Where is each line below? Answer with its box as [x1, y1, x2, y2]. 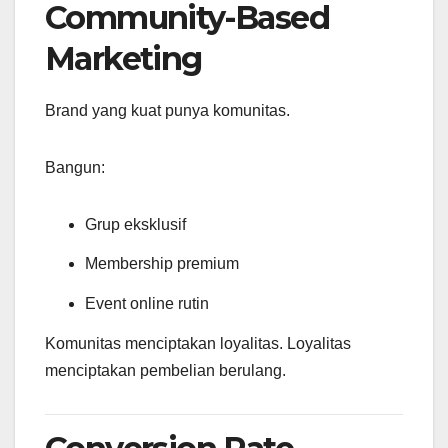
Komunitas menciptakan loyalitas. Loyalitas [45, 334, 351, 352]
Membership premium [85, 255, 239, 273]
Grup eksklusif [85, 215, 186, 233]
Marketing [45, 38, 202, 78]
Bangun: [45, 158, 105, 176]
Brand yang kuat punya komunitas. [45, 101, 290, 119]
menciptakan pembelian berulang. [45, 361, 286, 379]
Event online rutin [85, 295, 209, 313]
